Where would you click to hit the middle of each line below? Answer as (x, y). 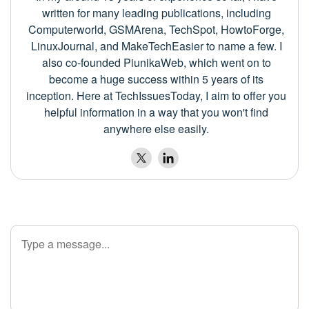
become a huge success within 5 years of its (156, 79)
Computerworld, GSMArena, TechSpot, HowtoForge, (156, 29)
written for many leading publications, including (156, 12)
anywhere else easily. (156, 128)
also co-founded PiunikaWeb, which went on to (156, 62)
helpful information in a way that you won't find (156, 112)
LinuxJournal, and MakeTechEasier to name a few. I (156, 46)
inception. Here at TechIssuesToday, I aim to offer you (156, 95)
